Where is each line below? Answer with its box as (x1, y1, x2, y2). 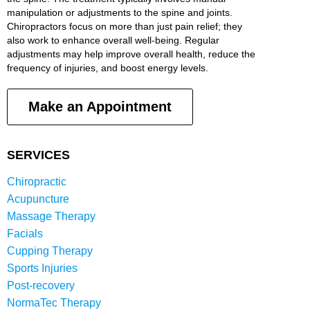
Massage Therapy (7, 210, 95, 223)
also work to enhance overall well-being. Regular (7, 35, 219, 46)
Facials (7, 228, 43, 240)
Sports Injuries (7, 262, 77, 275)
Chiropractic (7, 176, 66, 188)
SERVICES (7, 148, 70, 163)
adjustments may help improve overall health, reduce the (7, 48, 255, 60)
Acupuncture (7, 193, 69, 206)
